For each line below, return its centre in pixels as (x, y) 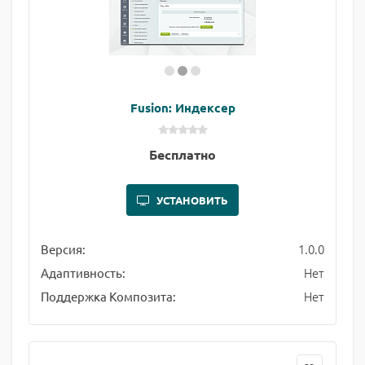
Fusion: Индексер (182, 108)
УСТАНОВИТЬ (192, 200)
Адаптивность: (83, 273)
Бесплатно (182, 154)
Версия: (63, 249)
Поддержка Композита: (108, 296)
